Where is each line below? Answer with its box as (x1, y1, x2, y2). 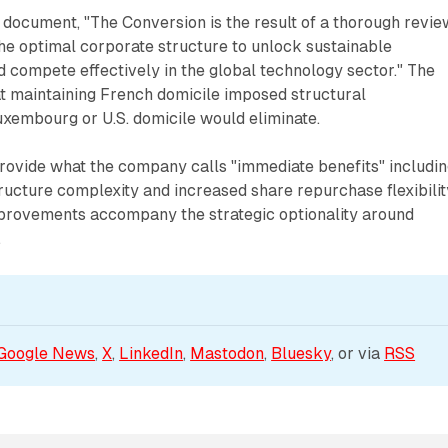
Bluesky (271, 343, 332, 363)
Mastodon (190, 343, 265, 363)
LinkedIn (119, 343, 184, 363)
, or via (331, 343, 385, 363)
